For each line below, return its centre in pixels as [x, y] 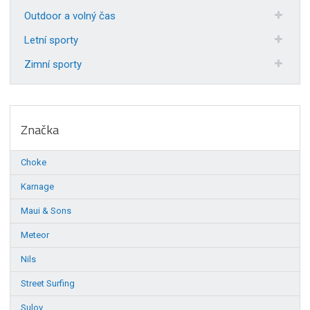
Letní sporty [52, 40]
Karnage [38, 186]
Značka [40, 129]
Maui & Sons [46, 210]
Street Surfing [48, 283]
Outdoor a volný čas [70, 16]
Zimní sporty [53, 64]
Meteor [35, 235]
